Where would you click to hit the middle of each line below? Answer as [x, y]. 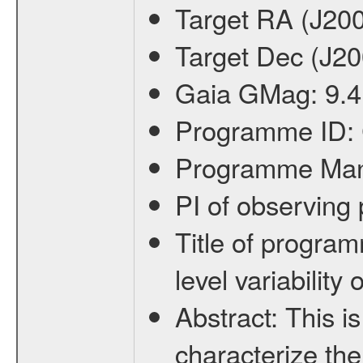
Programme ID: [268, 129]
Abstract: [230, 316]
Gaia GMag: [250, 92]
